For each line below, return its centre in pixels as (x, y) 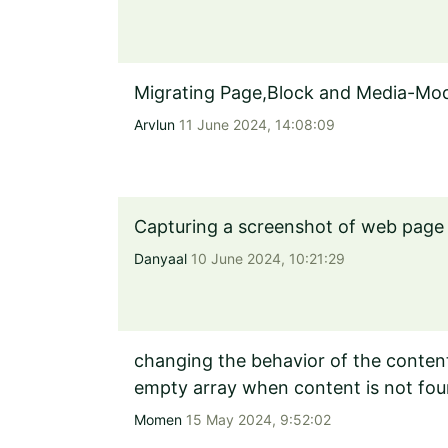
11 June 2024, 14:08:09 (255, 124)
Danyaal (160, 258)
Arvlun (154, 124)
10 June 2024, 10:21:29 (266, 258)
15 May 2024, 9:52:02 (256, 419)
